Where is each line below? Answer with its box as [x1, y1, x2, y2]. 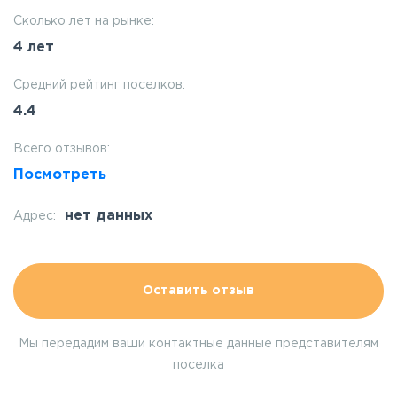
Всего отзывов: [13, 144, 110, 155]
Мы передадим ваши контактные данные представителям [19, 339, 378, 350]
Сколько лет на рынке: [13, 16, 154, 27]
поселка [173, 360, 224, 371]
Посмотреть [13, 168, 106, 183]
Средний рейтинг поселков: [13, 80, 185, 91]
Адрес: [13, 211, 56, 222]
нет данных [65, 209, 152, 223]
